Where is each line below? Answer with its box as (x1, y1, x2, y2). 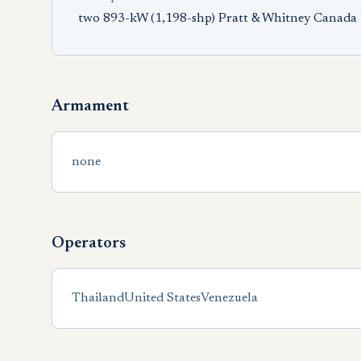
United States (124, 292, 201, 305)
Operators (52, 235, 126, 251)
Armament (52, 98, 129, 114)
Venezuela (201, 292, 258, 305)
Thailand (72, 292, 124, 305)
